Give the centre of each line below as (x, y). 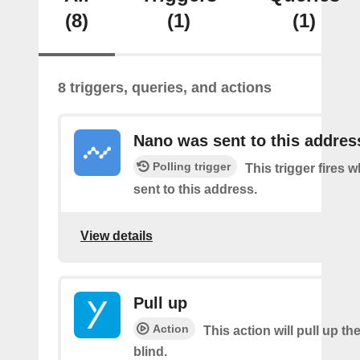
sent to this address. (195, 189)
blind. (150, 352)
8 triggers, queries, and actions (165, 88)
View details (117, 235)
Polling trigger (192, 166)
